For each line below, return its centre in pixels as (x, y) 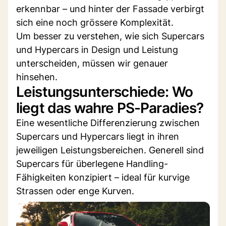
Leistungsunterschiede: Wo (105, 92)
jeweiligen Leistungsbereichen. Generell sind (110, 150)
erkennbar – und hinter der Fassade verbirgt (110, 9)
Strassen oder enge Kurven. (75, 191)
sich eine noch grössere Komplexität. (95, 22)
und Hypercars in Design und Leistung (97, 49)
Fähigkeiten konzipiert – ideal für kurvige (103, 177)
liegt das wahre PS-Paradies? (110, 108)
